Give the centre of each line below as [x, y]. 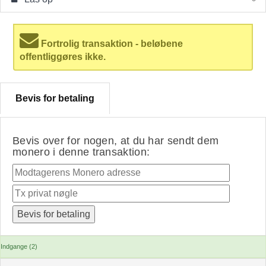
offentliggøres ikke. [63, 57]
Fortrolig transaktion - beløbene [111, 44]
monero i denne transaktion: [81, 152]
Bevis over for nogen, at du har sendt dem [116, 141]
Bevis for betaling [55, 98]
